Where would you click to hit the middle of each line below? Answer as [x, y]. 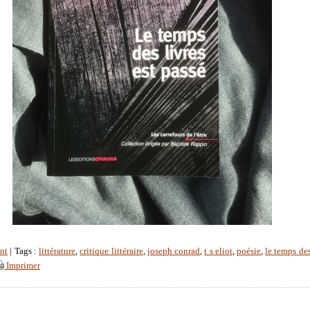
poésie [249, 252]
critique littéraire [111, 252]
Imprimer [22, 266]
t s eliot [218, 252]
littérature [57, 252]
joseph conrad [174, 252]
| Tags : [24, 252]
